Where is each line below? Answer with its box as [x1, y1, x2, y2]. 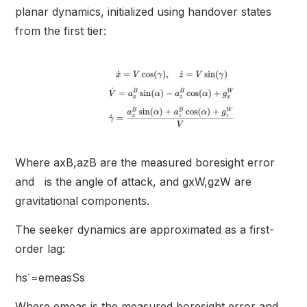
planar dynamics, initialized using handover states [15, 5, 272, 19]
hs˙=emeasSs [15, 271, 86, 285]
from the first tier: [15, 24, 107, 38]
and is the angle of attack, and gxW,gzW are [15, 175, 252, 189]
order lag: [15, 242, 66, 256]
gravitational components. [15, 194, 150, 208]
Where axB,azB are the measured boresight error [15, 156, 275, 170]
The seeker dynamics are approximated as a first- [15, 223, 275, 237]
